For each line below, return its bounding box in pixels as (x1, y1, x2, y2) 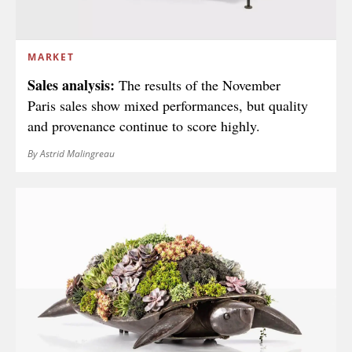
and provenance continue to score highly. (27, 115, 260, 135)
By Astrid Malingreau (27, 146, 115, 160)
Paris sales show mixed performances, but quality (27, 95, 308, 115)
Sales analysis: (27, 74, 119, 95)
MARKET (27, 49, 75, 64)
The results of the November (119, 75, 280, 94)
